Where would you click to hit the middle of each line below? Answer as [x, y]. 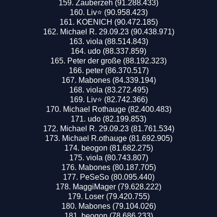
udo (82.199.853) [117, 119]
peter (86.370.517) [117, 70]
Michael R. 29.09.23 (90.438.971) [117, 31]
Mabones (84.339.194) [117, 80]
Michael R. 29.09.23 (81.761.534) [117, 128]
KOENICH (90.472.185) [117, 22]
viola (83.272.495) [117, 90]
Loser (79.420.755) [117, 196]
